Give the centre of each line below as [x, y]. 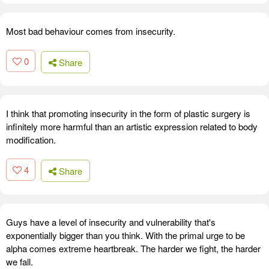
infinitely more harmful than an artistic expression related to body [132, 126]
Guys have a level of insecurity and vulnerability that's [111, 222]
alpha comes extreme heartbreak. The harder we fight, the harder [133, 248]
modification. [31, 139]
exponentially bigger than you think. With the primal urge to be [125, 235]
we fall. [20, 261]
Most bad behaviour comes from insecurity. [91, 31]
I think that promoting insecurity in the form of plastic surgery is [128, 113]
